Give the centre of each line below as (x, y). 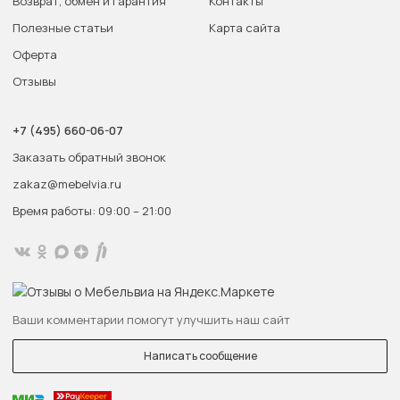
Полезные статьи (63, 28)
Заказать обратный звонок (89, 157)
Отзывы (34, 81)
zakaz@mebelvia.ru (67, 184)
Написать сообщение (200, 356)
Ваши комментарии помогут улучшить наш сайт (151, 320)
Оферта (35, 54)
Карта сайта (245, 28)
